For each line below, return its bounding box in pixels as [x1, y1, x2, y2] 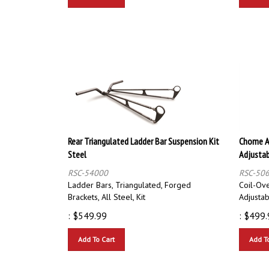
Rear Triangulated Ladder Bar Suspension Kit [68, 129, 219, 142]
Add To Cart [78, 229, 115, 238]
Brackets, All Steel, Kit [68, 186, 145, 197]
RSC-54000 [68, 162, 108, 173]
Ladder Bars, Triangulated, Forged [68, 174, 191, 185]
